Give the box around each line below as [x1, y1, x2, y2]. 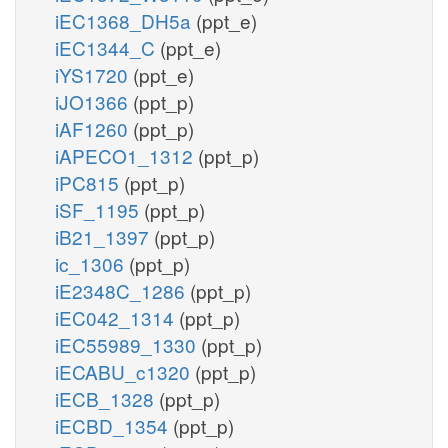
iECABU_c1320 [55, 357, 195, 385]
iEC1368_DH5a [55, 6, 196, 34]
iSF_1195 [55, 195, 144, 223]
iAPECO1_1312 [55, 141, 198, 169]
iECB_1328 [55, 384, 159, 412]
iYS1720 [55, 60, 133, 88]
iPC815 [55, 168, 124, 196]
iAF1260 [55, 114, 133, 142]
